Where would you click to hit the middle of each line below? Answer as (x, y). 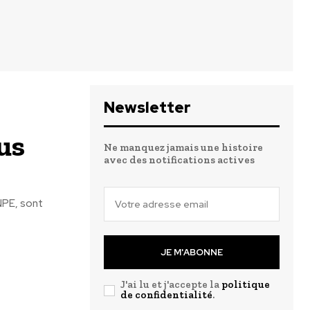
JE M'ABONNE (192, 252)
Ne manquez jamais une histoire (183, 147)
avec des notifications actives (179, 160)
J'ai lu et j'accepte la (171, 284)
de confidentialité (166, 295)
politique (246, 284)
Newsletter (147, 108)
